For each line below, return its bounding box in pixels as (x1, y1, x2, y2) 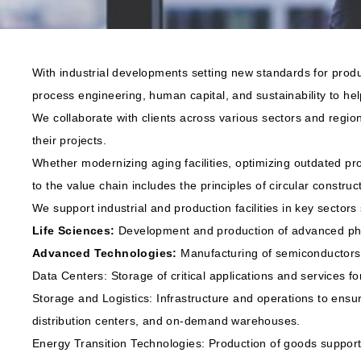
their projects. (32, 134, 107, 147)
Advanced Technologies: (32, 247, 177, 259)
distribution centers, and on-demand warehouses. (32, 314, 301, 327)
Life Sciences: (32, 224, 115, 237)
